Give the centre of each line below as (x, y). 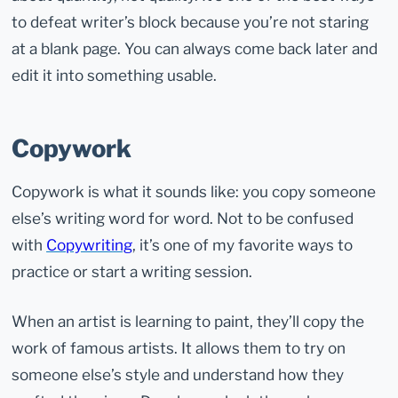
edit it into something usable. (115, 76)
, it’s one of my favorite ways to (243, 245)
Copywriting (90, 245)
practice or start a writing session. (132, 271)
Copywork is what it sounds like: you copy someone (194, 191)
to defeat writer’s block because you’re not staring (191, 22)
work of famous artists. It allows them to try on (179, 348)
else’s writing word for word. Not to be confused (183, 218)
